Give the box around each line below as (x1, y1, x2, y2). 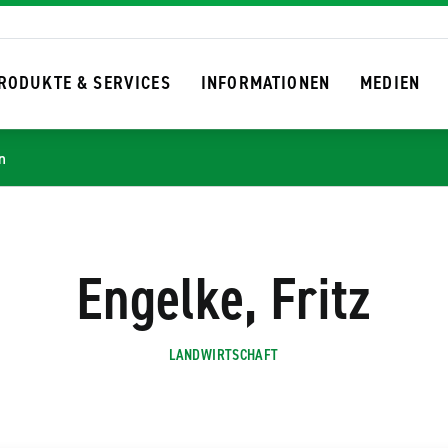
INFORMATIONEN (200, 70, 331, 96)
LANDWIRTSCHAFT (169, 345, 279, 366)
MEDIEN (360, 70, 421, 96)
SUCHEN (285, 72, 344, 93)
